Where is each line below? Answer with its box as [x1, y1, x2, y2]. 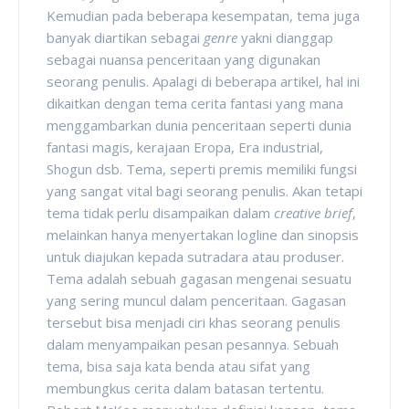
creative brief [274, 203, 352, 222]
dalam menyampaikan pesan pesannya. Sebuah [47, 334, 339, 353]
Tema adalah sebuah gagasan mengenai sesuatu [47, 268, 351, 288]
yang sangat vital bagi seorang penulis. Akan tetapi [47, 181, 362, 200]
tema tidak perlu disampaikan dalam [47, 203, 274, 222]
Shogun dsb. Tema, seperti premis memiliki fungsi [47, 159, 357, 178]
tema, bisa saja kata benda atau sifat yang [47, 356, 310, 375]
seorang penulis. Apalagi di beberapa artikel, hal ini [47, 71, 360, 90]
